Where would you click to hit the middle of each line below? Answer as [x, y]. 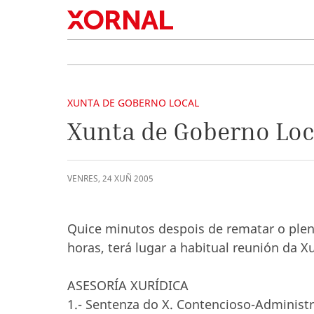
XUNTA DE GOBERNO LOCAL [133, 103]
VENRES [83, 178]
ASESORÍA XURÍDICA [128, 285]
